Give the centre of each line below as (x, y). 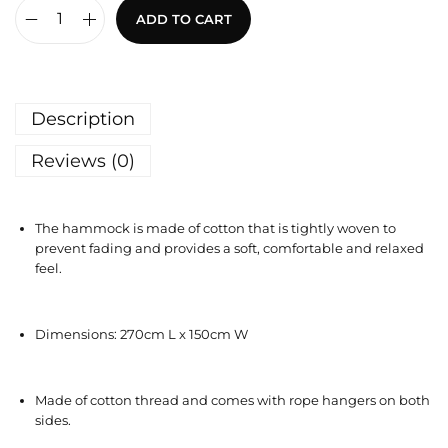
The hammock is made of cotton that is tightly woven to (215, 228)
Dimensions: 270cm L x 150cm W (141, 334)
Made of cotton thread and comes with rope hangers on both (232, 400)
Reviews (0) (83, 161)
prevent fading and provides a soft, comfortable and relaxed (229, 248)
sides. (53, 420)
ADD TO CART (183, 19)
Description (83, 119)
